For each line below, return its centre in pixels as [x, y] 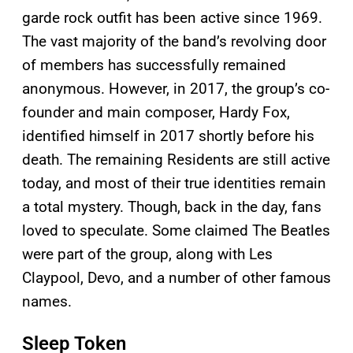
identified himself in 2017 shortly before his [168, 136]
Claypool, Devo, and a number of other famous [176, 278]
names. [47, 302]
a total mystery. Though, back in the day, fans [172, 207]
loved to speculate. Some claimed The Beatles [176, 231]
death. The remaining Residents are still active [176, 160]
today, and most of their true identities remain [174, 184]
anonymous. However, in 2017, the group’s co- [176, 89]
